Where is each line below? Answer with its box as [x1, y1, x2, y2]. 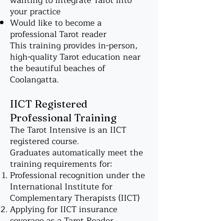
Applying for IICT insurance [10, 202, 117, 217]
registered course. [10, 134, 79, 148]
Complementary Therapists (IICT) [10, 191, 140, 205]
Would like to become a [10, 16, 102, 30]
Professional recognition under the [10, 168, 145, 183]
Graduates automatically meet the [10, 146, 143, 160]
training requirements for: [10, 157, 112, 171]
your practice [10, 4, 61, 19]
